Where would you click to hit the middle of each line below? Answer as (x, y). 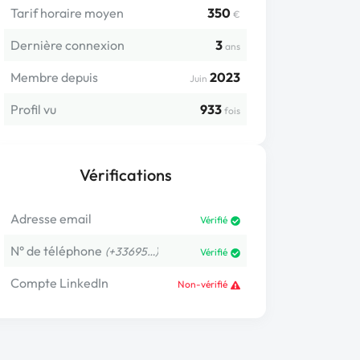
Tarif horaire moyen (67, 13)
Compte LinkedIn (59, 283)
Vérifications (125, 175)
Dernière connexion (67, 45)
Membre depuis (54, 77)
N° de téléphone (56, 251)
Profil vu (33, 109)
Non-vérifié (202, 284)
